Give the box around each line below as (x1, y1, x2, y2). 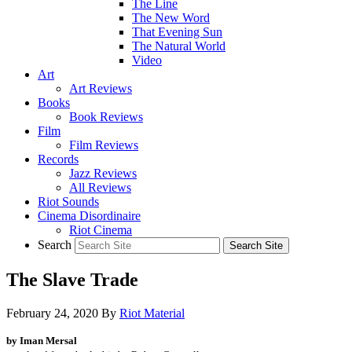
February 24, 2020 (6, 306, 98, 320)
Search (38, 238, 71, 251)
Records (38, 152, 79, 166)
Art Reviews (69, 82, 132, 95)
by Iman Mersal (6, 334, 79, 346)
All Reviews (69, 181, 131, 194)
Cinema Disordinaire (38, 209, 141, 222)
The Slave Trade (6, 269, 138, 290)
